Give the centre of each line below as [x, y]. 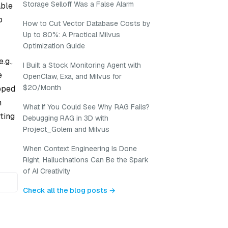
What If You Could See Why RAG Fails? [86, 107]
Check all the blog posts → [69, 190]
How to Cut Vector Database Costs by [87, 23]
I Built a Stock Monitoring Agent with [82, 65]
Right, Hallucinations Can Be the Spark [86, 160]
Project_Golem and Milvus [66, 129]
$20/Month [42, 88]
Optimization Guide [54, 46]
